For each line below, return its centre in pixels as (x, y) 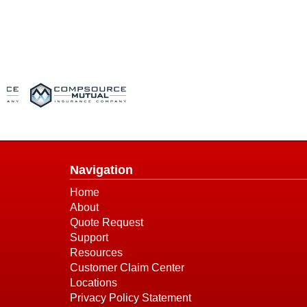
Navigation (101, 170)
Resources (96, 253)
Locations (94, 283)
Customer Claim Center (127, 268)
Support (89, 238)
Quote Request (107, 223)
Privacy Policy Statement (131, 298)
